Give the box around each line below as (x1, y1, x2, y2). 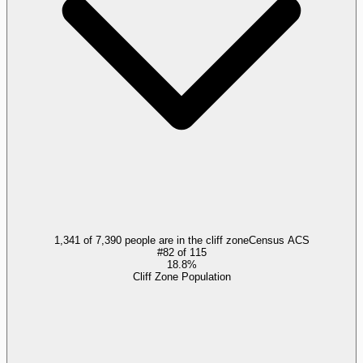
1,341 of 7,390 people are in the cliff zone (53, 233, 249, 246)
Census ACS (248, 233, 310, 246)
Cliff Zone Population (132, 270, 231, 283)
